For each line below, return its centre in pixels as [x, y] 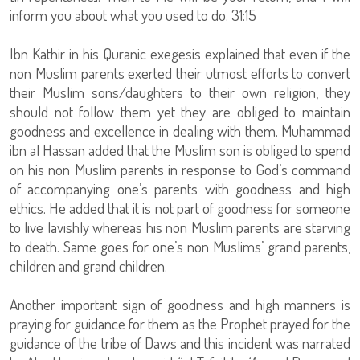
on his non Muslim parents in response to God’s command [180, 169]
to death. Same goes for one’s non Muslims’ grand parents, [180, 246]
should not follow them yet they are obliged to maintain [180, 111]
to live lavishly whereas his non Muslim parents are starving [180, 227]
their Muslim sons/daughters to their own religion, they [180, 92]
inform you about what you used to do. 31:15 [133, 15]
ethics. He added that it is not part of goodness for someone [180, 208]
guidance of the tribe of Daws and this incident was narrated [180, 343]
